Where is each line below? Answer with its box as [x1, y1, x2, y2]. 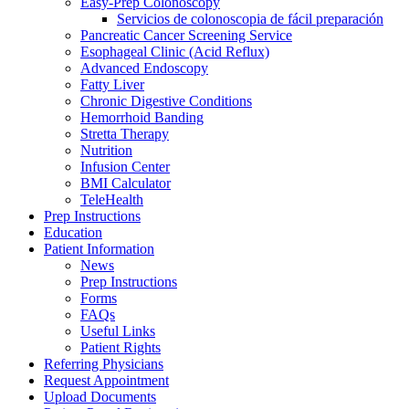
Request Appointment [44, 372, 169, 388]
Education [44, 224, 102, 240]
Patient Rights [80, 339, 161, 355]
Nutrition [80, 142, 132, 158]
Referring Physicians [44, 355, 163, 372]
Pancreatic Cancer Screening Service [80, 26, 292, 43]
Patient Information [44, 240, 154, 257]
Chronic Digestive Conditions [80, 92, 252, 109]
